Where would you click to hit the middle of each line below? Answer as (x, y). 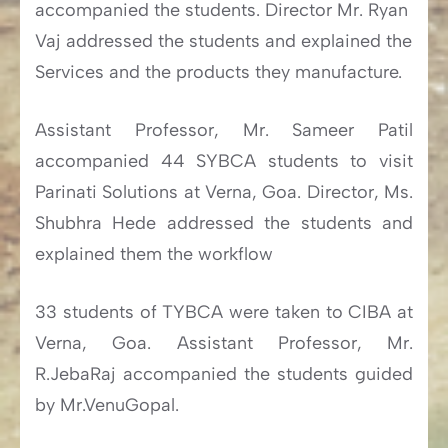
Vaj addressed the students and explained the (223, 41)
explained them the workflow (154, 254)
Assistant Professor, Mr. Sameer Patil (224, 130)
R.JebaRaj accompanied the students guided (224, 374)
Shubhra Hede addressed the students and (224, 223)
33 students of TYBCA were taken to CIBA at (224, 312)
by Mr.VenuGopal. (107, 405)
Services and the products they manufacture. (218, 72)
